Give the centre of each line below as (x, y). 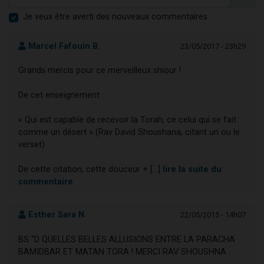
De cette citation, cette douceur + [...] (90, 170)
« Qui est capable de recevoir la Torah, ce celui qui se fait (127, 120)
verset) (32, 145)
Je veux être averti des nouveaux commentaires (115, 17)
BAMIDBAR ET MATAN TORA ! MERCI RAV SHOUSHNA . (124, 252)
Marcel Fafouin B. (63, 46)
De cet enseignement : (61, 95)
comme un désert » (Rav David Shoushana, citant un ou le (129, 133)
